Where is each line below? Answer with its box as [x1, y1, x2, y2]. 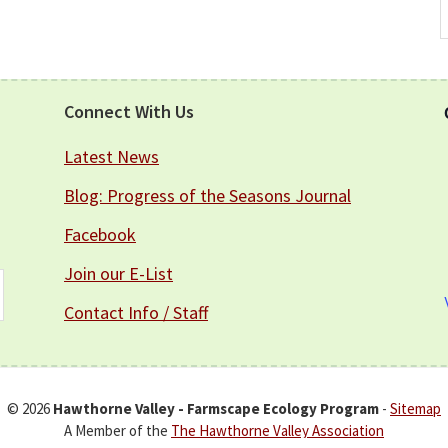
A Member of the [64, 421, 171, 440]
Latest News [64, 145, 159, 168]
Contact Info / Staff [64, 301, 208, 324]
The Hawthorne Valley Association [171, 421, 384, 440]
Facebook [64, 223, 136, 246]
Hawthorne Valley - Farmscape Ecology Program [53, 399, 379, 418]
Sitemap [390, 399, 441, 418]
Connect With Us [64, 100, 194, 123]
